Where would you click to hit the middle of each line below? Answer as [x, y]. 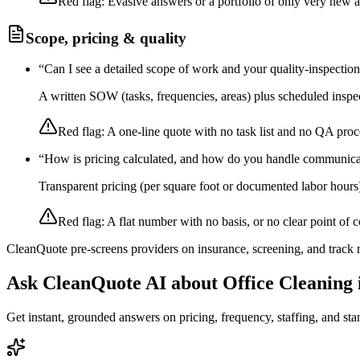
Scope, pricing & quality [106, 38]
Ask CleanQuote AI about [115, 283]
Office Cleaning [288, 283]
